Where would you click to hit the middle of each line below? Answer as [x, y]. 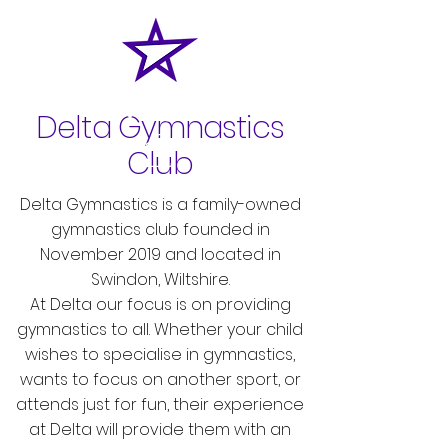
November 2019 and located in [160, 255]
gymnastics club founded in [160, 230]
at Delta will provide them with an [160, 430]
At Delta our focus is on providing [160, 305]
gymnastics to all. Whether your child [160, 330]
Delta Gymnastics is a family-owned [160, 205]
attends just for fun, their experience [160, 405]
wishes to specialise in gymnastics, [160, 355]
